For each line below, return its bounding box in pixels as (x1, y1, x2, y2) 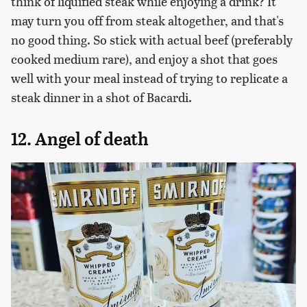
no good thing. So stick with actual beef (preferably (11, 30, 293, 48)
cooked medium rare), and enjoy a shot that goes (11, 49, 278, 67)
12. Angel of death (11, 128, 149, 149)
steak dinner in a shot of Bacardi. (11, 88, 192, 106)
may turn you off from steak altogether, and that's (11, 11, 284, 29)
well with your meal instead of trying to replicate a (11, 69, 288, 86)
